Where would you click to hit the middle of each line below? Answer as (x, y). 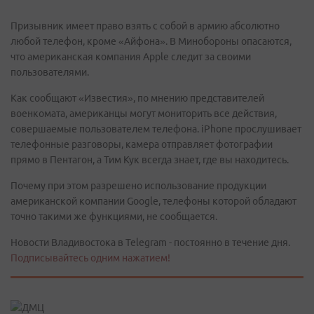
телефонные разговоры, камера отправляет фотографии (142, 144)
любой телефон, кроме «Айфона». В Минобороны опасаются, (151, 41)
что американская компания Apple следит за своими (131, 57)
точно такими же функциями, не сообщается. (114, 217)
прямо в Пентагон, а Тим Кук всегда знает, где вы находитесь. (150, 160)
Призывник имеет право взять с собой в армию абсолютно (145, 26)
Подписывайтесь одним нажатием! (90, 258)
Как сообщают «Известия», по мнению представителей (137, 98)
